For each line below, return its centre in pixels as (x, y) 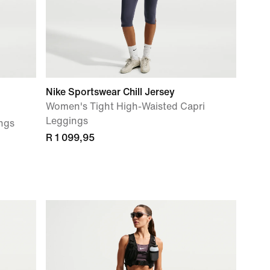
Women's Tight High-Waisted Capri (125, 106)
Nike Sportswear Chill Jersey (110, 92)
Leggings (67, 121)
